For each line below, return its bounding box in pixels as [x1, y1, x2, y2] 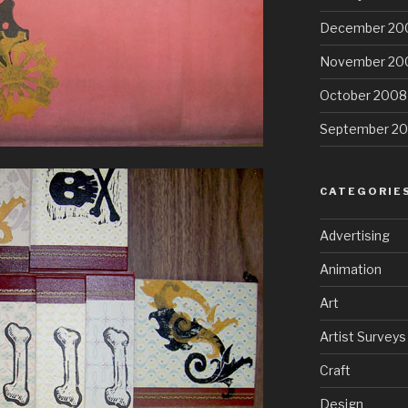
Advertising [319, 228, 390, 244]
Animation [319, 261, 382, 278]
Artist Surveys [319, 329, 406, 345]
